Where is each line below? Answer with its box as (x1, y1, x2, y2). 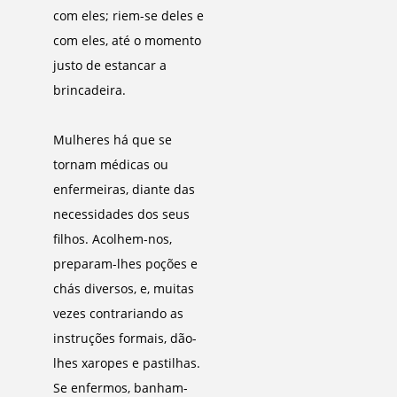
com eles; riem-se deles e (53, 7, 204, 24)
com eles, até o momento (53, 32, 201, 49)
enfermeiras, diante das (53, 181, 195, 198)
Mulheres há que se (53, 131, 172, 148)
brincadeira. (53, 82, 126, 98)
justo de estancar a (53, 57, 167, 74)
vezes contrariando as (53, 305, 183, 322)
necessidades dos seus (53, 206, 190, 222)
